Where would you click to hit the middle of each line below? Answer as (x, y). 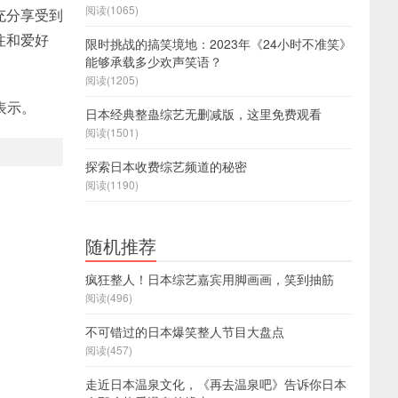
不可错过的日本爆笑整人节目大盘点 (185, 331)
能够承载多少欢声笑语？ (154, 61)
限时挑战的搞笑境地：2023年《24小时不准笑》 (219, 44)
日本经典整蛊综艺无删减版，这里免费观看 (203, 114)
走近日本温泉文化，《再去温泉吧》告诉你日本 (216, 384)
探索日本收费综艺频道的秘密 (166, 166)
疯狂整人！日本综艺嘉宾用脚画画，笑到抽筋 (210, 279)
